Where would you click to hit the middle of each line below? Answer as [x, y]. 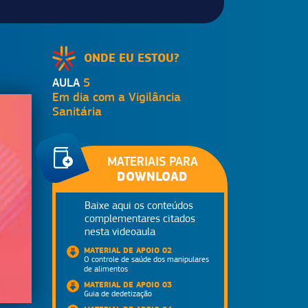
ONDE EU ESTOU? [132, 58]
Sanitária [77, 111]
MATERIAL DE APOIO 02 [128, 250]
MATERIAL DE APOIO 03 [128, 285]
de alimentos [106, 269]
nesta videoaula [120, 232]
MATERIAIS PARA [152, 161]
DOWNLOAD [152, 176]
